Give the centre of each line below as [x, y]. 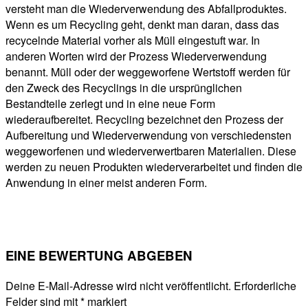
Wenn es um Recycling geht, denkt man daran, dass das [142, 25]
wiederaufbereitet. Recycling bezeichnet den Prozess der [144, 120]
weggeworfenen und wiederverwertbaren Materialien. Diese [151, 151]
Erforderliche [265, 285]
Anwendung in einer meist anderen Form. [106, 183]
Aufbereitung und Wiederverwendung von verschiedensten [148, 135]
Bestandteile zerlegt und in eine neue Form [110, 104]
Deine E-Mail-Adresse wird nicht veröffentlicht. [118, 285]
